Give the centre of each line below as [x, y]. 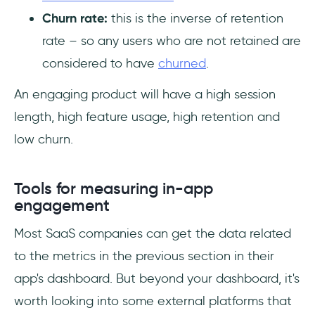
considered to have [100, 63]
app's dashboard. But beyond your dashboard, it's [157, 278]
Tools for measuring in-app [114, 188]
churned [182, 63]
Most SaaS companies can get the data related [153, 233]
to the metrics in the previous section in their [144, 256]
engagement [62, 205]
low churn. [44, 139]
